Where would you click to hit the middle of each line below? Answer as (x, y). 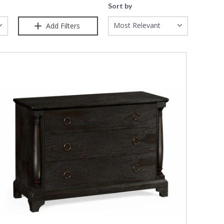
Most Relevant (137, 25)
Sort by (120, 6)
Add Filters (62, 26)
